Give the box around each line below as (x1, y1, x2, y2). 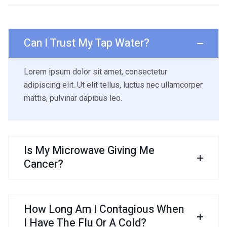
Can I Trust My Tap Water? (24, 35, 149, 52)
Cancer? (24, 157, 63, 173)
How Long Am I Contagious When (24, 202, 184, 218)
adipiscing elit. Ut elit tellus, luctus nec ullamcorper (24, 80, 203, 90)
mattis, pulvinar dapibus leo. (24, 93, 122, 103)
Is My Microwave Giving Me (24, 143, 155, 159)
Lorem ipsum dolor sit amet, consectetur (24, 67, 167, 77)
